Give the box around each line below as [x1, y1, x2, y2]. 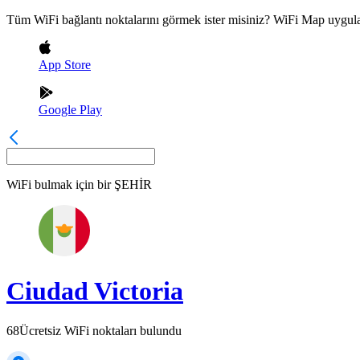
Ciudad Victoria [6, 276, 183, 306]
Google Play [39, 103, 102, 117]
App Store [39, 58, 91, 72]
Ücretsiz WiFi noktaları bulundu [19, 323, 182, 337]
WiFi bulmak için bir [6, 178, 111, 191]
